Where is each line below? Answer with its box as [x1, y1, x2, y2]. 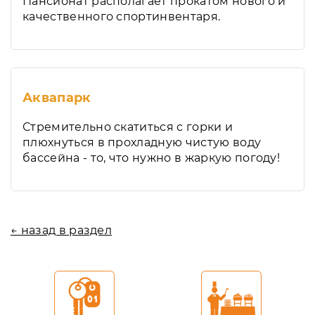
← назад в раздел [11, 224, 112, 237]
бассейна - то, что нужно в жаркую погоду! [22, 151, 281, 165]
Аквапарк [22, 90, 91, 105]
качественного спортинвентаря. [22, 10, 221, 23]
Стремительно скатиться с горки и [22, 120, 233, 134]
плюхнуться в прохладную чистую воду [22, 136, 262, 149]
